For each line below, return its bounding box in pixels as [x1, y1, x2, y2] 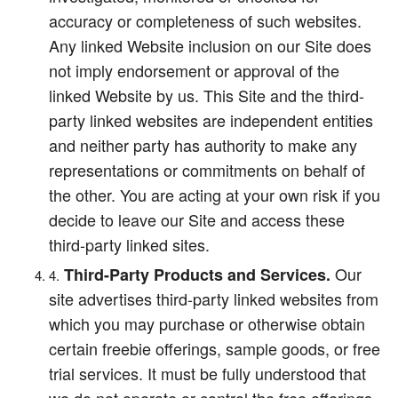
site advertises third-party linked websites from [49, 287, 378, 310]
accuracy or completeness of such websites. [49, 9, 362, 32]
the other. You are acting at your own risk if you [49, 183, 380, 206]
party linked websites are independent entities [49, 108, 373, 131]
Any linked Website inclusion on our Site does [49, 34, 371, 57]
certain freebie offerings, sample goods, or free [49, 337, 380, 360]
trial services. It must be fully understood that [49, 362, 366, 385]
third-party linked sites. [49, 233, 210, 256]
